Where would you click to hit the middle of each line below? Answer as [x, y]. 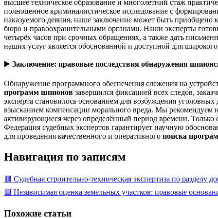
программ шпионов [38, 92]
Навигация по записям [65, 156]
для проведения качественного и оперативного [83, 136]
